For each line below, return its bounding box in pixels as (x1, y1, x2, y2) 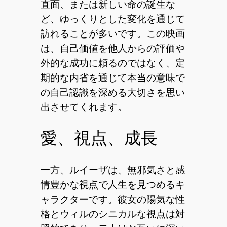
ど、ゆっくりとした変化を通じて (40, 13, 185, 24)
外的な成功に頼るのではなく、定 (40, 57, 185, 68)
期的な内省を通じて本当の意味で (40, 72, 185, 83)
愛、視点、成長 (40, 129, 158, 148)
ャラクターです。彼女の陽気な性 (40, 194, 185, 205)
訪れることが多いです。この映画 (40, 28, 185, 39)
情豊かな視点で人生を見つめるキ (40, 179, 185, 190)
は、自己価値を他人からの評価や (40, 43, 185, 54)
